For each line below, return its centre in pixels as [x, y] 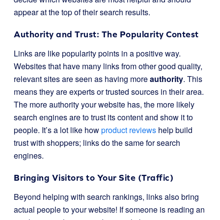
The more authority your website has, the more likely [104, 104]
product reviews [129, 130]
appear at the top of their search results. [82, 12]
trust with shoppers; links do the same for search [97, 143]
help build [174, 130]
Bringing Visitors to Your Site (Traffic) [94, 178]
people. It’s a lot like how [57, 130]
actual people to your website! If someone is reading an [109, 209]
